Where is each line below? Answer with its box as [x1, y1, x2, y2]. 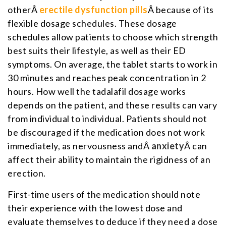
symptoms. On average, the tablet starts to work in [8, 58, 217, 70]
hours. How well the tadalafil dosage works [8, 85, 186, 97]
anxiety [151, 140, 184, 151]
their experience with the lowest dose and [8, 202, 183, 213]
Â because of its [147, 4, 214, 15]
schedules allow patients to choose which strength [8, 31, 218, 42]
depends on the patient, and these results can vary [8, 99, 217, 110]
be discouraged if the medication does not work [8, 126, 205, 138]
